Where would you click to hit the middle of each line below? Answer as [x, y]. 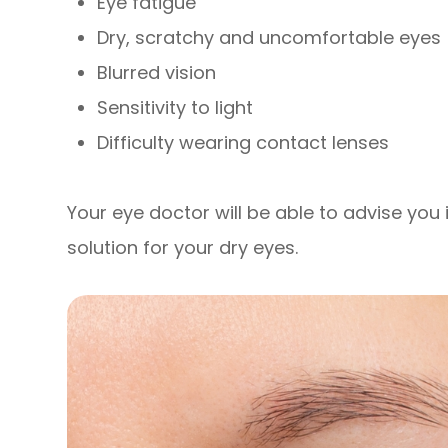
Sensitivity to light [175, 108]
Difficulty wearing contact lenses [243, 143]
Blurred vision [157, 73]
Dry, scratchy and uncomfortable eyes [269, 38]
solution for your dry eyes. [183, 248]
